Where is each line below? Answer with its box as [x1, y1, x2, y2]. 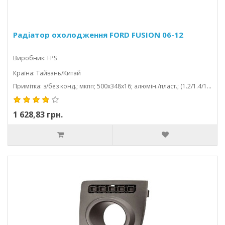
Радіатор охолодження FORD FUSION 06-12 [13, 30, 183, 40]
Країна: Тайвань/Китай [13, 69, 81, 77]
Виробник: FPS [13, 54, 57, 62]
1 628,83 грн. [13, 109, 63, 120]
